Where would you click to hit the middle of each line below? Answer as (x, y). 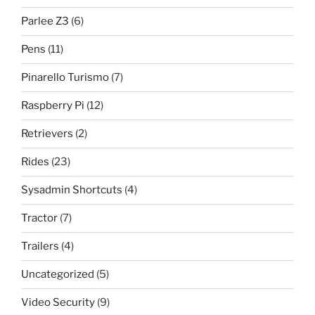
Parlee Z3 (45, 21)
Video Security (58, 303)
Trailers (40, 246)
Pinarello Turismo (65, 78)
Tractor (39, 218)
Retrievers (47, 134)
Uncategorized (58, 275)
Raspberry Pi (53, 106)
